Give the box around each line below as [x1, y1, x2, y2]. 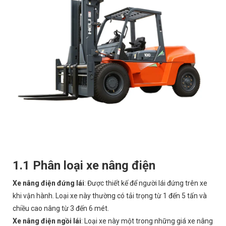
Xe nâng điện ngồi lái [13, 217, 81, 225]
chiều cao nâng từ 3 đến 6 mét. [13, 204, 109, 212]
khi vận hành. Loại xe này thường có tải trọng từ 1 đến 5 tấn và [13, 192, 207, 200]
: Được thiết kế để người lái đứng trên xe [84, 179, 207, 187]
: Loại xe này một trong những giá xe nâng [81, 217, 213, 225]
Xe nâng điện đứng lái [13, 179, 84, 187]
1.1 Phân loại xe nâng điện [13, 158, 155, 173]
